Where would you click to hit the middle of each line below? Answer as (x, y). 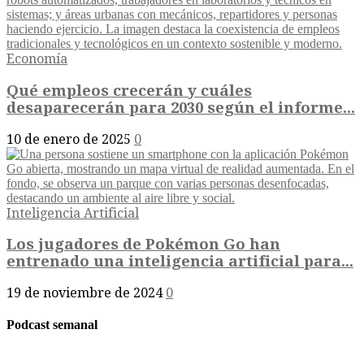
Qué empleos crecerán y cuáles (129, 91)
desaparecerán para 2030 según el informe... (181, 108)
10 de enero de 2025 (69, 139)
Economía (37, 59)
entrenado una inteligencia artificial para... (180, 262)
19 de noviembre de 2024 (84, 293)
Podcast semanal (52, 325)
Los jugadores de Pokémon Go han (143, 245)
